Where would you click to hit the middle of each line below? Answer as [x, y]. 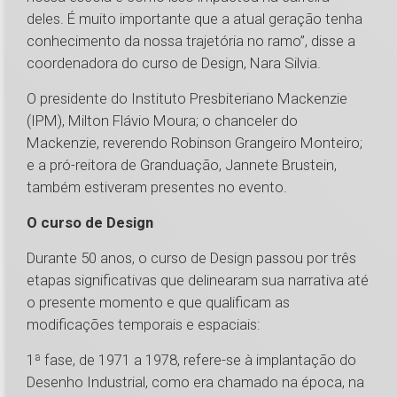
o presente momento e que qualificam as [158, 303]
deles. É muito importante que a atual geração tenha [195, 19]
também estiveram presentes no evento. [162, 187]
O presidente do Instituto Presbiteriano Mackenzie [187, 99]
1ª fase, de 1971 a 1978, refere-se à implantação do [191, 360]
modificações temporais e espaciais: [147, 325]
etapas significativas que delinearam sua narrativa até [198, 280]
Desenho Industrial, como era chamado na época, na [195, 382]
